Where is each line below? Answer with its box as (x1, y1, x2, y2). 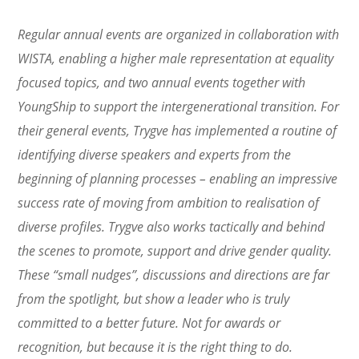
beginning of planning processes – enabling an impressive (18, 170, 338, 188)
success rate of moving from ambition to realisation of (18, 194, 320, 212)
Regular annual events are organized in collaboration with (18, 26, 340, 43)
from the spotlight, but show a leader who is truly (18, 290, 290, 308)
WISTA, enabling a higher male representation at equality (18, 50, 334, 67)
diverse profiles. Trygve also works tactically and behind (18, 218, 325, 236)
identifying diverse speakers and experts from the (18, 146, 292, 163)
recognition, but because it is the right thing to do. (18, 338, 293, 356)
